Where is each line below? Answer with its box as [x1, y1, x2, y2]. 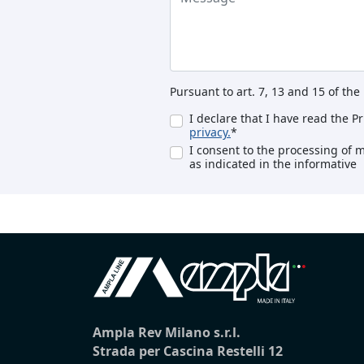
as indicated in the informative [189, 156, 357, 172]
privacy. [189, 124, 231, 141]
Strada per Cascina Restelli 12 [93, 342, 283, 361]
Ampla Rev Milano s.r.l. [93, 323, 240, 342]
